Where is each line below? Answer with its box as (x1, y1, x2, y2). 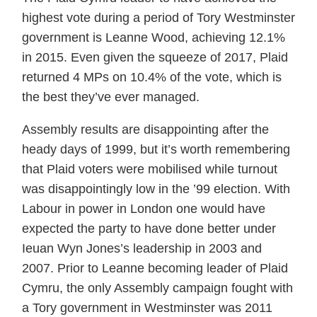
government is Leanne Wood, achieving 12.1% (22, 30, 285, 45)
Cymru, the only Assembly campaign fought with (22, 280, 293, 295)
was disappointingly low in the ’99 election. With (22, 181, 290, 196)
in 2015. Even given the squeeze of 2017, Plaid (22, 50, 288, 64)
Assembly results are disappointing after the (22, 122, 269, 137)
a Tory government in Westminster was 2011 (22, 300, 272, 315)
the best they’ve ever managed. (22, 89, 200, 104)
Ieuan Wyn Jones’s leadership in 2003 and (22, 241, 262, 255)
